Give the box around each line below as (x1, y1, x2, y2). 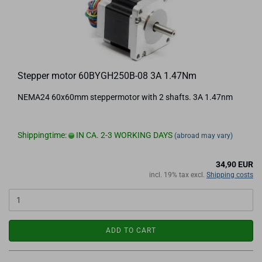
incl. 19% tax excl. (149, 171, 206, 179)
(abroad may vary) (174, 132, 233, 140)
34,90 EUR (216, 160, 253, 169)
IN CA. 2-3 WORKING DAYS (74, 130, 173, 140)
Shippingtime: (18, 130, 68, 140)
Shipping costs (206, 171, 253, 179)
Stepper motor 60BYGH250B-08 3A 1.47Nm (18, 70, 196, 81)
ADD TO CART (106, 226, 156, 235)
